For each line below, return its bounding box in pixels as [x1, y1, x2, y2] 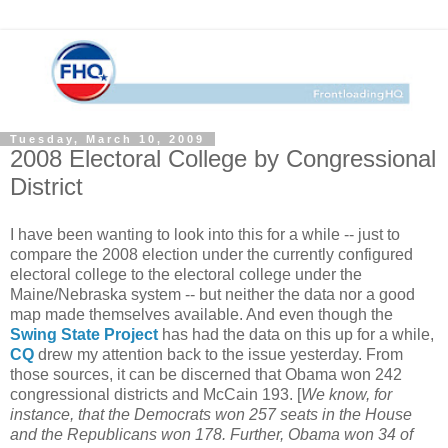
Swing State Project [10, 325, 158, 343]
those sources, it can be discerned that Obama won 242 [10, 365, 402, 383]
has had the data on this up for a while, [158, 325, 434, 343]
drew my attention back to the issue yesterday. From [34, 345, 403, 363]
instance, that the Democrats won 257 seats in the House [10, 405, 412, 423]
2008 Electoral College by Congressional [10, 144, 436, 172]
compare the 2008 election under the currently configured [10, 245, 413, 263]
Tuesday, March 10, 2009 [10, 132, 205, 145]
